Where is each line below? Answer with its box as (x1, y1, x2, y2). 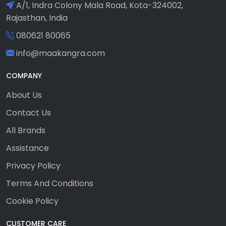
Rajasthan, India (6, 12, 68, 24)
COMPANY (6, 70, 42, 81)
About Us (6, 89, 42, 101)
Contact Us (6, 106, 51, 119)
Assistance (6, 142, 49, 154)
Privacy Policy (6, 159, 61, 172)
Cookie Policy (6, 195, 59, 207)
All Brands (6, 124, 45, 136)
